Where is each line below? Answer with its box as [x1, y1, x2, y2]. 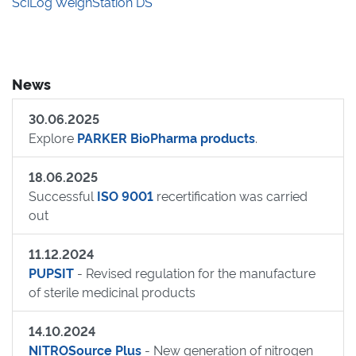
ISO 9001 [97, 187, 153, 204]
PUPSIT [29, 264, 74, 281]
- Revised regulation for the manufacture [74, 264, 315, 281]
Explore [29, 129, 77, 146]
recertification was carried [153, 187, 308, 204]
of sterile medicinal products [29, 283, 195, 300]
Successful [29, 187, 97, 204]
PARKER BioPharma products [77, 129, 255, 146]
